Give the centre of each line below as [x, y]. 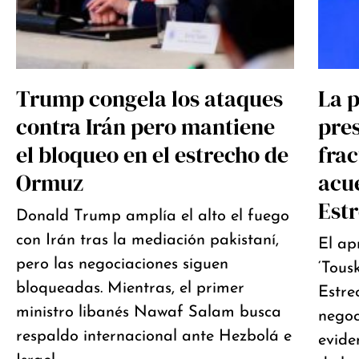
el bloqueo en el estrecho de [152, 154]
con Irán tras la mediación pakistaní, [147, 240]
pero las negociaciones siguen [122, 264]
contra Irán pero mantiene [145, 126]
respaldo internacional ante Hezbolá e [154, 336]
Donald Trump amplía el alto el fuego [153, 216]
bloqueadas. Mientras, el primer [130, 288]
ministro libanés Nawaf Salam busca [149, 312]
